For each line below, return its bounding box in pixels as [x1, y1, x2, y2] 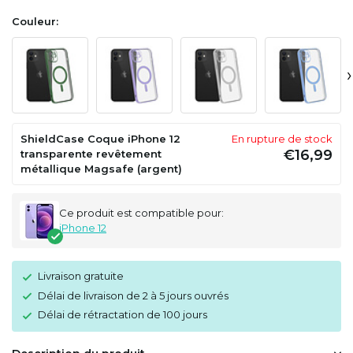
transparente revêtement [20, 147, 162, 160]
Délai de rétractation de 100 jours [38, 308, 207, 321]
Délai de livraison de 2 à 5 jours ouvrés [38, 288, 229, 302]
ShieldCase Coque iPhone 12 [20, 132, 180, 145]
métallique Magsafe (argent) [20, 162, 182, 175]
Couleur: [12, 15, 58, 28]
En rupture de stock [232, 132, 333, 145]
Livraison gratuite [38, 269, 124, 282]
